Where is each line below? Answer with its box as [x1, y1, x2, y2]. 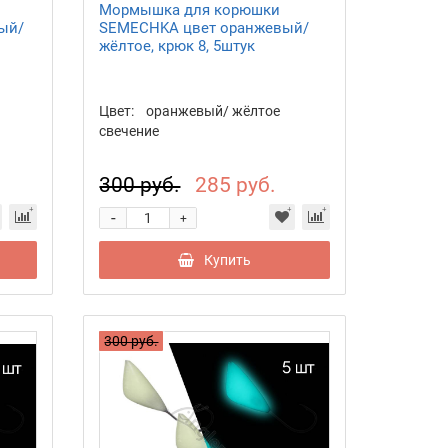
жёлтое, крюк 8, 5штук [99, 37, 256, 56]
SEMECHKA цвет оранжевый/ [99, 19, 310, 38]
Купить [204, 252, 252, 269]
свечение [99, 123, 160, 140]
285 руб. [195, 173, 277, 198]
